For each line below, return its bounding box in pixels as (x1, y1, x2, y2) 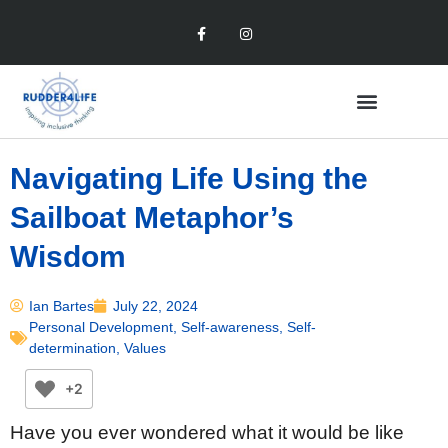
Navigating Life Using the (10, 161, 368, 195)
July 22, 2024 (113, 297, 198, 314)
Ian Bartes (29, 297, 94, 314)
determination (29, 339, 116, 356)
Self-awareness (181, 318, 279, 335)
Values (124, 339, 166, 356)
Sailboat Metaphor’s (10, 200, 294, 234)
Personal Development (29, 318, 173, 335)
